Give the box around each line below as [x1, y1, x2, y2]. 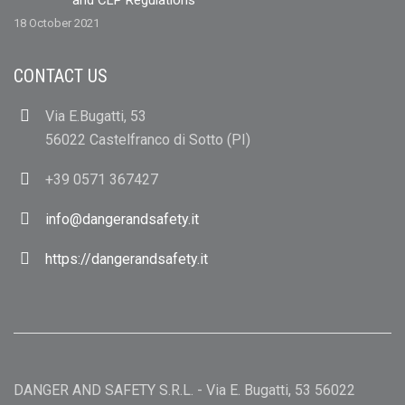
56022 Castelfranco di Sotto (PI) [45, 131, 250, 148]
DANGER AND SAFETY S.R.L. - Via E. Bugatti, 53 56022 [14, 381, 355, 399]
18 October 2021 [14, 16, 99, 30]
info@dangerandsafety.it [45, 211, 199, 228]
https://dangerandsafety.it [45, 250, 208, 268]
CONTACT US [14, 65, 108, 87]
